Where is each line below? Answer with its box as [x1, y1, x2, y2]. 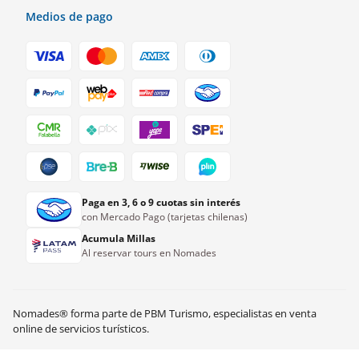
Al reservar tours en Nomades [82, 245, 216, 260]
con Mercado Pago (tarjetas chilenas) [82, 209, 248, 224]
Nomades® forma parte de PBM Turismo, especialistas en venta [13, 306, 317, 321]
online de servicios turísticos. [13, 321, 149, 336]
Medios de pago [26, 9, 113, 24]
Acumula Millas [82, 231, 155, 245]
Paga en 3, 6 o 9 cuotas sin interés [82, 195, 240, 209]
